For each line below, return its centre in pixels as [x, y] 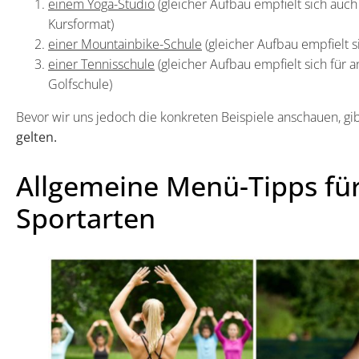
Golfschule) [80, 84]
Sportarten [86, 218]
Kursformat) [81, 24]
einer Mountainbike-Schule [125, 44]
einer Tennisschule [101, 64]
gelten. [36, 137]
